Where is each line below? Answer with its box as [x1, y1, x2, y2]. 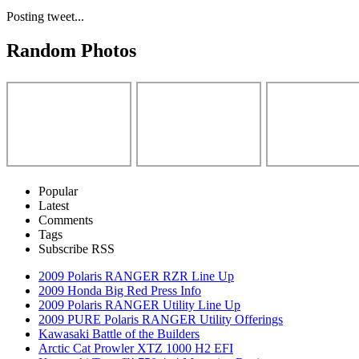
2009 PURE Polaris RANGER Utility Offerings [38, 312, 283, 326]
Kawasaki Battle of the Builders [38, 326, 200, 341]
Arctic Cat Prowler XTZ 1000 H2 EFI [38, 341, 233, 355]
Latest [38, 198, 69, 212]
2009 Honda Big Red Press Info [38, 283, 201, 297]
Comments [38, 212, 93, 227]
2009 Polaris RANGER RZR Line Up [38, 268, 234, 283]
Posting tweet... [6, 9, 84, 23]
